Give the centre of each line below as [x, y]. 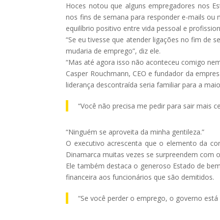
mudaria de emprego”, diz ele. [113, 51]
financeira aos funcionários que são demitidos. [140, 177]
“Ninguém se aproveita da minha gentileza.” [135, 132]
